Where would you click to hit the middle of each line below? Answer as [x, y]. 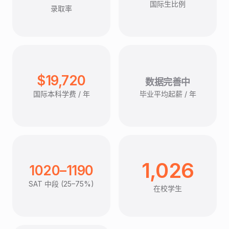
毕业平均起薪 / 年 [168, 94]
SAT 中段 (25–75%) [61, 184]
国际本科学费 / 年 [61, 94]
